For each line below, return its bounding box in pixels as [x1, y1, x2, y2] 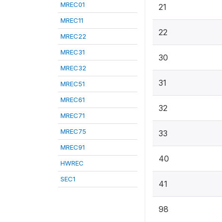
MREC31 [60, 48, 85, 56]
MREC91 [60, 143, 85, 151]
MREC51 [60, 80, 85, 88]
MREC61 [60, 96, 85, 104]
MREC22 [60, 32, 86, 40]
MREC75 [60, 127, 86, 135]
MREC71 [60, 111, 85, 119]
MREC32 [60, 64, 86, 72]
